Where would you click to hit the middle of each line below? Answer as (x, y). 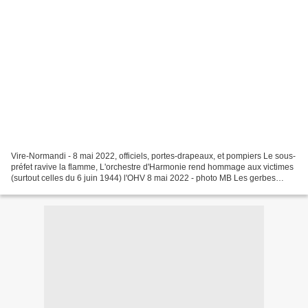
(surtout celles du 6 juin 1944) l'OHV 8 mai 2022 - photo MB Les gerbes (143, 178)
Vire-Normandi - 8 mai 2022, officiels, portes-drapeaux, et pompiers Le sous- (153, 156)
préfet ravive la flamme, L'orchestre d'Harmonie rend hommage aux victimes (152, 167)
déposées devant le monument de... (78, 189)
